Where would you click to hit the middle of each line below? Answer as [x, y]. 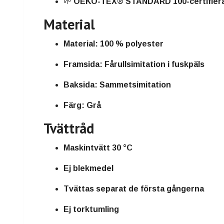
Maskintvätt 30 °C [98, 148]
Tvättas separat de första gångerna [134, 189]
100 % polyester [131, 44]
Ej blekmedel [88, 168]
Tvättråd [69, 128]
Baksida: [80, 85]
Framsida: [83, 64]
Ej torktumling [91, 209]
